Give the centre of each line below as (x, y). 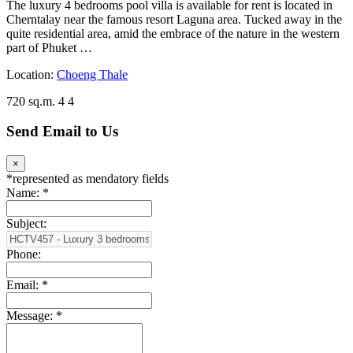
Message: (31, 316)
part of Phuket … (49, 47)
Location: (32, 74)
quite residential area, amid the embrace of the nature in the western (173, 33)
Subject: (26, 224)
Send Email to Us (62, 132)
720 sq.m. (31, 101)
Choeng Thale (92, 74)
